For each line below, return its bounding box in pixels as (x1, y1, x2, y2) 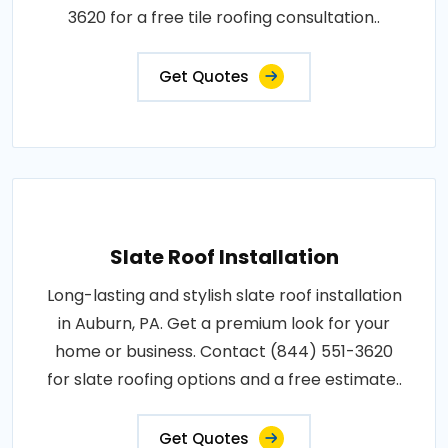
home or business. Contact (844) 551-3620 (55, 340, 393, 363)
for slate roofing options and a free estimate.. (46, 368, 402, 391)
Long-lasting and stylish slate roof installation (46, 284, 402, 307)
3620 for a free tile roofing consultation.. (68, 6, 380, 29)
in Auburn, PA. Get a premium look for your (58, 312, 390, 335)
